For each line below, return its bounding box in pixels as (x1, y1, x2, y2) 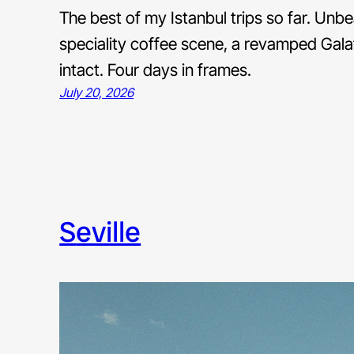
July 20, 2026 (59, 84, 134, 100)
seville (76, 213, 141, 250)
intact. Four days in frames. (59, 59, 252, 80)
